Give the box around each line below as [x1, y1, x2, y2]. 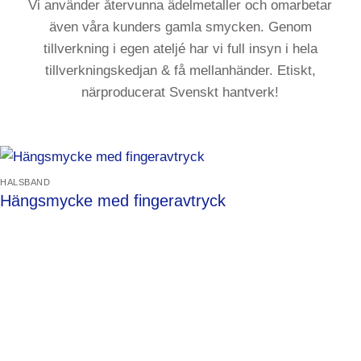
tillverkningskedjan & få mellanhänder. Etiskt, [44, 63, 316, 79]
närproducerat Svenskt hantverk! [81, 85, 280, 101]
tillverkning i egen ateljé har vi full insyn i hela [43, 41, 317, 57]
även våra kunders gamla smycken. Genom [48, 19, 312, 35]
